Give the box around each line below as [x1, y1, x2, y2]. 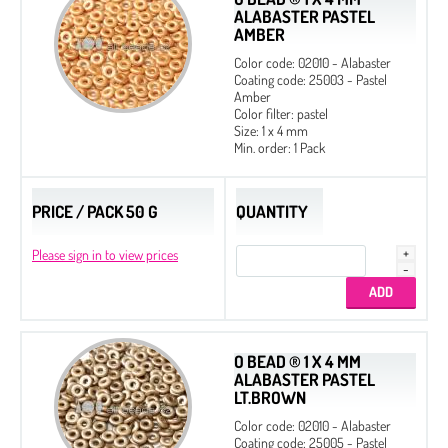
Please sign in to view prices [32, 245, 178, 263]
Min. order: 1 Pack [234, 138, 325, 156]
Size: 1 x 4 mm [234, 121, 308, 139]
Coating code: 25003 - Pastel [234, 70, 387, 88]
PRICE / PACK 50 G [32, 200, 158, 222]
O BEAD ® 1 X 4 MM [234, 350, 361, 372]
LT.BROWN [234, 386, 306, 408]
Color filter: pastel [234, 104, 328, 122]
